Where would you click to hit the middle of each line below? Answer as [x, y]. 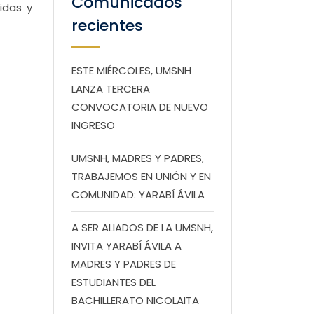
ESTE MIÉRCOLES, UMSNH [131, 70]
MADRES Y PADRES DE [124, 264]
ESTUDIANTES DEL [114, 282]
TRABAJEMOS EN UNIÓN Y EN [141, 176]
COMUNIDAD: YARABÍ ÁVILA [138, 194]
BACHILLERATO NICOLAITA [135, 300]
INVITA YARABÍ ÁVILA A [127, 246]
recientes [107, 26]
